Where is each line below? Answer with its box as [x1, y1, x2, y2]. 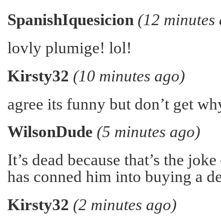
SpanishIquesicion [7, 11, 138, 29]
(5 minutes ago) [97, 123, 200, 141]
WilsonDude [7, 123, 97, 141]
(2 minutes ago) [73, 196, 177, 214]
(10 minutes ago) [73, 67, 185, 85]
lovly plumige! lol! [7, 39, 132, 57]
